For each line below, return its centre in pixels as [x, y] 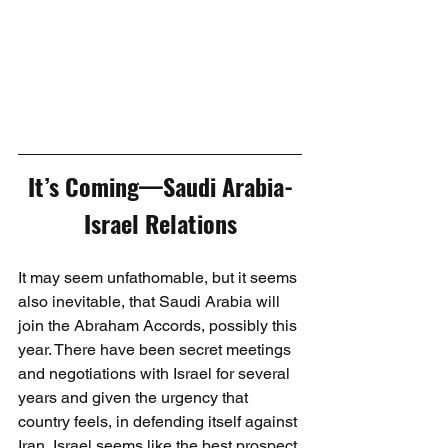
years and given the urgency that [135, 397]
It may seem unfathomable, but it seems [159, 277]
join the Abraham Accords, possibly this [159, 325]
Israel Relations [160, 222]
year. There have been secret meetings [156, 349]
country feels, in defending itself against [159, 421]
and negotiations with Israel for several [156, 373]
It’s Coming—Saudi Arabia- [160, 185]
